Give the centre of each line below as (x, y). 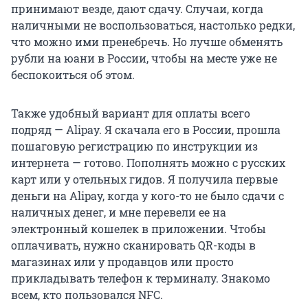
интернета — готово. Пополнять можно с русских (148, 163)
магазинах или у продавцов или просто (122, 262)
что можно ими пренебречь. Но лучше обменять (147, 42)
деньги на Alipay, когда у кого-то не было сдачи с (147, 196)
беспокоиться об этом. (73, 75)
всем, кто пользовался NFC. (87, 295)
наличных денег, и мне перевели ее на (119, 212)
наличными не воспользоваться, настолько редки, (153, 25)
